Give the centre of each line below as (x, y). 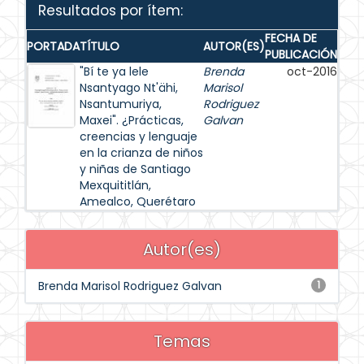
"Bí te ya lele (114, 71)
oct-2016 (312, 71)
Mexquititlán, (115, 185)
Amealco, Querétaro (138, 201)
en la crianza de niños (141, 153)
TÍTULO (100, 46)
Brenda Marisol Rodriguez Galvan (130, 286)
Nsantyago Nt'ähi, (129, 88)
